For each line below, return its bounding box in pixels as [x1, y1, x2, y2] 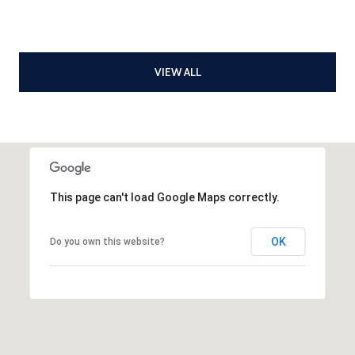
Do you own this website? [49, 235, 165, 247]
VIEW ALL [154, 64, 201, 79]
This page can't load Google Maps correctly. [49, 190, 280, 204]
